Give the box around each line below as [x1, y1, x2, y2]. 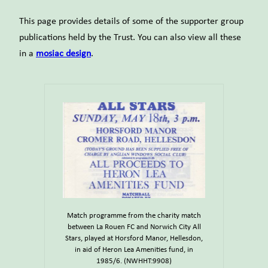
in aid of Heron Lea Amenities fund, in [75, 246, 193, 254]
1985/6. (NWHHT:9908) [96, 257, 172, 266]
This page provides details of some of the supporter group [19, 17, 243, 27]
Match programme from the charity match [67, 212, 201, 220]
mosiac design [36, 49, 91, 59]
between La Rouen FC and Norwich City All [67, 223, 201, 232]
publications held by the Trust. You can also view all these [19, 33, 241, 43]
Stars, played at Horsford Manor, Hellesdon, [65, 234, 203, 243]
